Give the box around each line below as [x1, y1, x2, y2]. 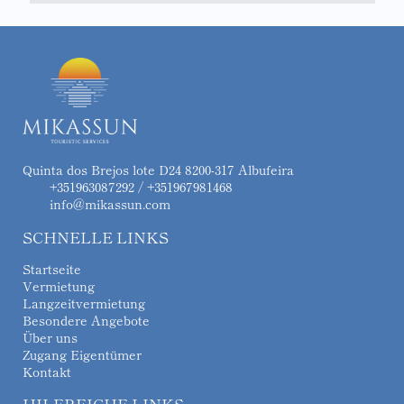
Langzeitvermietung [23, 294, 145, 312]
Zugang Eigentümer [23, 345, 142, 363]
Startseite [23, 260, 81, 278]
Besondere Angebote [23, 311, 150, 329]
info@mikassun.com [50, 195, 170, 213]
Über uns [23, 328, 78, 346]
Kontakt [23, 363, 71, 381]
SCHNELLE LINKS [23, 225, 169, 248]
